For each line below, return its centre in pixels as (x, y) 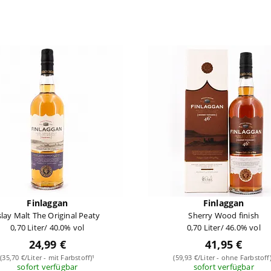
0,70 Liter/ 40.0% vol (47, 227)
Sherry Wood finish (224, 215)
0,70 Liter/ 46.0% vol (224, 227)
